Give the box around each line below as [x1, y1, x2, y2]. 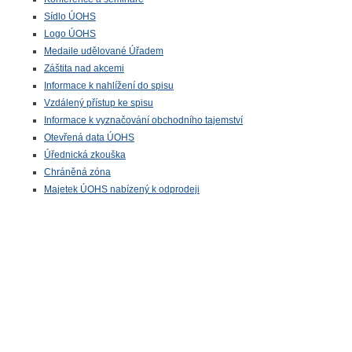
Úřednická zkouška [44, 149, 126, 160]
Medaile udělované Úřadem [44, 46, 163, 57]
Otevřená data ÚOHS [44, 132, 134, 143]
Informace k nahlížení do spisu [44, 80, 174, 91]
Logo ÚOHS [44, 28, 96, 39]
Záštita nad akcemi [44, 63, 124, 74]
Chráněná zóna [44, 167, 111, 178]
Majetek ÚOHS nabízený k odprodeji [44, 184, 200, 195]
